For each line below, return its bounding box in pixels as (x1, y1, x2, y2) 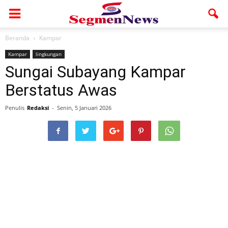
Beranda (5, 34, 30, 42)
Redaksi (27, 104, 49, 111)
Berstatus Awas (5, 80, 117, 100)
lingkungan (36, 50, 62, 58)
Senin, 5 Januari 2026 (57, 104, 111, 111)
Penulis (5, 104, 24, 111)
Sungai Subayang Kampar (5, 62, 186, 81)
